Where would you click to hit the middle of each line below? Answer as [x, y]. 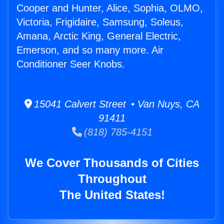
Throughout [112, 179]
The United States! [112, 195]
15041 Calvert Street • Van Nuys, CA [116, 104]
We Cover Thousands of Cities [112, 163]
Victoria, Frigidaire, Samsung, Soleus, [100, 22]
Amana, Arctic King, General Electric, [99, 36]
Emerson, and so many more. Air [90, 50]
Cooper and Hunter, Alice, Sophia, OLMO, [110, 8]
